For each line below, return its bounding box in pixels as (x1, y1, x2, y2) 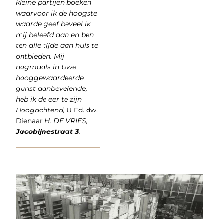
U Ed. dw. (64, 106, 98, 115)
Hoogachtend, (15, 106, 65, 115)
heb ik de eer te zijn (15, 95, 82, 104)
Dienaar (15, 116, 43, 126)
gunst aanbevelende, (15, 84, 87, 93)
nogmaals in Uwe (15, 63, 76, 72)
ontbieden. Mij (15, 52, 64, 61)
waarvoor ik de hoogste (15, 9, 97, 18)
